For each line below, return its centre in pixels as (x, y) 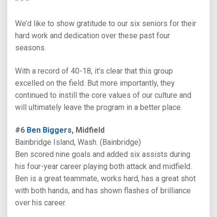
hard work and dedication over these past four (93, 36)
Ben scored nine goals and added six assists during (103, 154)
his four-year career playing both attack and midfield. (103, 166)
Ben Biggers (49, 130)
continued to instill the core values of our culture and (103, 95)
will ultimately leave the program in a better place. (99, 107)
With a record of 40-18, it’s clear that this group (94, 71)
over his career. (41, 202)
